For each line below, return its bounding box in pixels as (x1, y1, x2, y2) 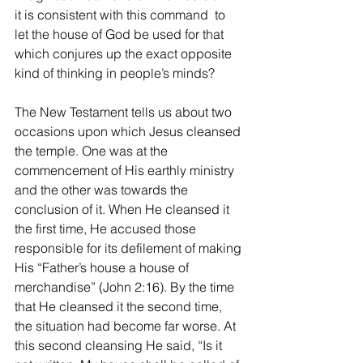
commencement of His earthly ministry (15, 161, 237, 178)
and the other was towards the (15, 181, 191, 198)
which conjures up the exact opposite (15, 45, 235, 62)
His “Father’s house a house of (15, 258, 192, 275)
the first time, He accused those (15, 220, 199, 237)
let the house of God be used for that (15, 25, 227, 42)
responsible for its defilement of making (15, 239, 245, 256)
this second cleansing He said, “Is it (15, 336, 225, 353)
